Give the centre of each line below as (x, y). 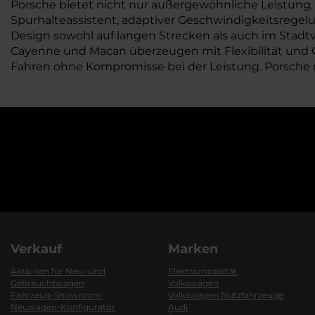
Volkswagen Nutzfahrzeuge (226, 295)
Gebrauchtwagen (47, 283)
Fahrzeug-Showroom (56, 295)
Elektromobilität (202, 271)
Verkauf (36, 249)
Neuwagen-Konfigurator (63, 307)
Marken (193, 249)
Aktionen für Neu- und (58, 271)
